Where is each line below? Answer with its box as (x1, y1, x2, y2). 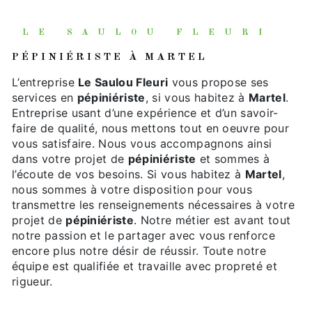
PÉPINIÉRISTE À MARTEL (22, 52, 208, 63)
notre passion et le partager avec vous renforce (12, 228, 276, 242)
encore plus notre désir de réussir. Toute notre (12, 243, 267, 258)
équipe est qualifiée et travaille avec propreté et (12, 258, 278, 273)
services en (12, 90, 77, 104)
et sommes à (196, 151, 270, 166)
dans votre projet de (12, 151, 128, 166)
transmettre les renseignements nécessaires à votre (12, 197, 295, 212)
